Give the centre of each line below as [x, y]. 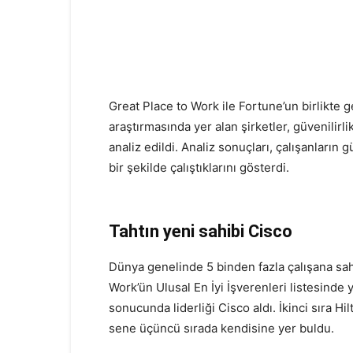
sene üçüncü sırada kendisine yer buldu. [221, 328]
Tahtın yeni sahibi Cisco [201, 231]
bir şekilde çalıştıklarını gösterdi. [199, 167]
